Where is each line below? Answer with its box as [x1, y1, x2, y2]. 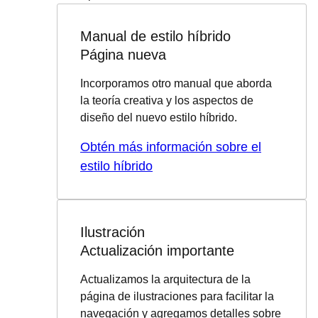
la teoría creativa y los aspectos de [80, 94, 253, 106]
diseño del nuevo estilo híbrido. [80, 111, 237, 124]
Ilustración [80, 224, 145, 240]
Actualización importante [80, 243, 234, 258]
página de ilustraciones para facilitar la [80, 290, 274, 302]
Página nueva [80, 47, 166, 62]
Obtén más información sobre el [80, 140, 261, 154]
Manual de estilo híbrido [80, 28, 231, 44]
